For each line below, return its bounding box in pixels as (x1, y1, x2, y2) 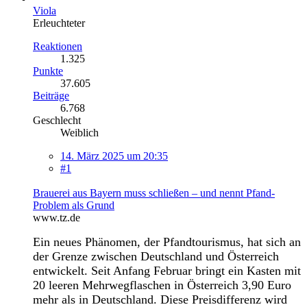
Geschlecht (33, 114, 81, 126)
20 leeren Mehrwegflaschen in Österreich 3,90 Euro (33, 278, 291, 292)
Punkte (33, 64, 63, 77)
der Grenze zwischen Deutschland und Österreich (33, 249, 279, 263)
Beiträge (33, 89, 69, 101)
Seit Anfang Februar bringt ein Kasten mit (91, 263, 301, 278)
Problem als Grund (33, 199, 114, 211)
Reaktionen (33, 40, 82, 52)
